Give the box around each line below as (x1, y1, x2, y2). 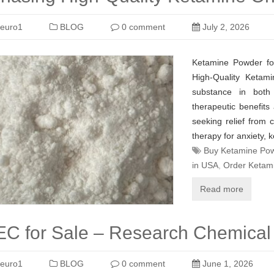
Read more (200, 184, 243, 194)
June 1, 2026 (200, 259, 253, 268)
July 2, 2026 (200, 22, 250, 32)
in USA (192, 160, 218, 170)
